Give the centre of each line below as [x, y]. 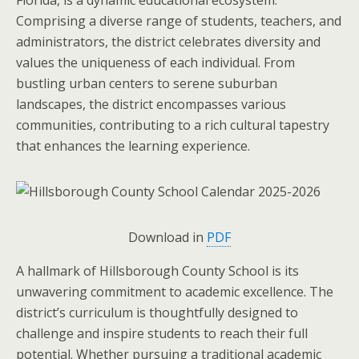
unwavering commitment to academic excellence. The [175, 291]
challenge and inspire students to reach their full [162, 333]
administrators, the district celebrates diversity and [168, 41]
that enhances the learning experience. [133, 145]
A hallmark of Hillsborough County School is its [157, 270]
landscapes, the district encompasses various [151, 104]
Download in [167, 237]
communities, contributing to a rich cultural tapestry [173, 125]
